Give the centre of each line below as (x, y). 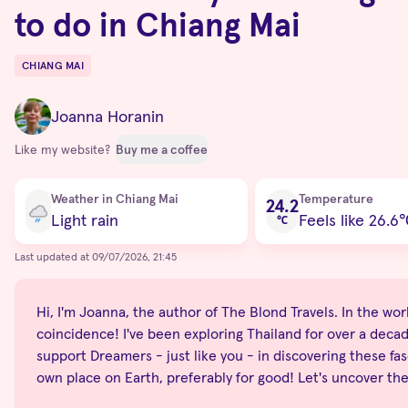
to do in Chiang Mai (158, 25)
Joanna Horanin (107, 116)
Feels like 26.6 (349, 219)
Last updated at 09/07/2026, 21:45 (96, 256)
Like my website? (64, 149)
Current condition (71, 188)
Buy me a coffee (162, 149)
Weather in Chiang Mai (115, 198)
